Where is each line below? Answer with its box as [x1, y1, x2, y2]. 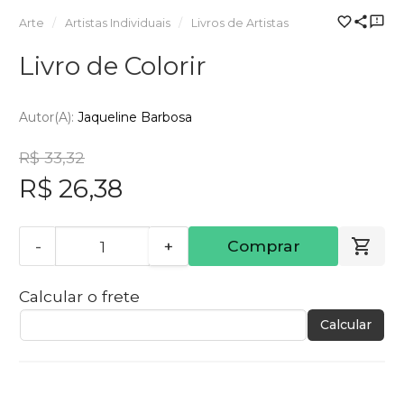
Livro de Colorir [19, 50, 207, 81]
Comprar [226, 236, 300, 256]
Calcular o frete [19, 287, 140, 307]
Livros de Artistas [190, 15, 289, 30]
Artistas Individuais [64, 15, 170, 30]
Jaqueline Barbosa [78, 109, 192, 126]
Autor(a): [19, 109, 78, 126]
